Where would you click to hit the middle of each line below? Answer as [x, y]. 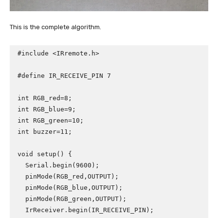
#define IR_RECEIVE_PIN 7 [64, 76]
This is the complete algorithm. [55, 27]
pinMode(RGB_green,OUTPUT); [21, 199]
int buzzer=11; [45, 132]
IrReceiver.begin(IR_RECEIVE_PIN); [21, 210]
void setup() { [45, 154]
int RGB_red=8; [45, 98]
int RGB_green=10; [51, 121]
